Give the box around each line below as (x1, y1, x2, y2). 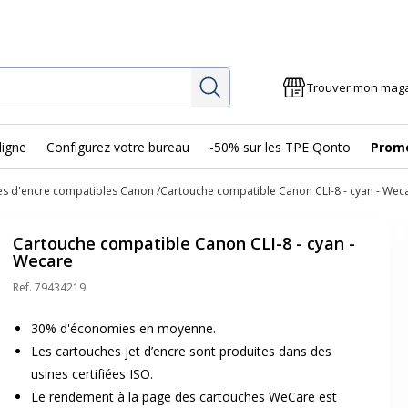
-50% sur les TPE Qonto (209, 138, 351, 156)
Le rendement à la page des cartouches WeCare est (31, 388, 337, 405)
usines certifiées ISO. (31, 365, 153, 382)
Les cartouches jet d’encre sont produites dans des (31, 342, 331, 360)
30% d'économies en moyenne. (31, 320, 216, 337)
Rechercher (225, 73, 302, 93)
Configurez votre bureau (46, 138, 189, 156)
